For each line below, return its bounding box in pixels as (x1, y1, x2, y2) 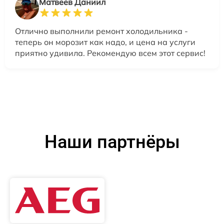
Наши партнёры (44, 131, 180, 152)
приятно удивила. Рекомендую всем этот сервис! (15, 48, 205, 58)
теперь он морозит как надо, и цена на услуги (15, 37, 195, 47)
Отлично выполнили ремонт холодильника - (15, 26, 188, 36)
